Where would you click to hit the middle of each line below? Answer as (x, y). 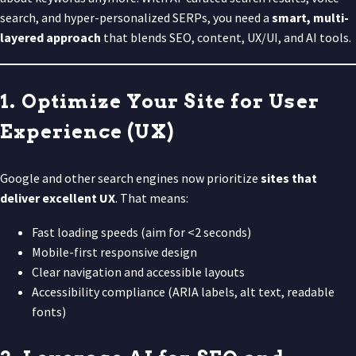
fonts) (49, 311)
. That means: (152, 197)
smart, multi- (310, 17)
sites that (289, 178)
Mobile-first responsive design (114, 252)
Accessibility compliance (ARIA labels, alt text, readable (183, 291)
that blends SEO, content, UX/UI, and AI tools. (226, 37)
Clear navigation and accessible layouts (138, 271)
